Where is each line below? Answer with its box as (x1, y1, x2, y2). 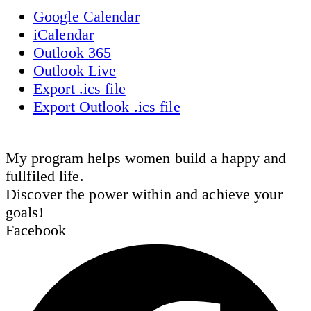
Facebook (6, 221, 66, 239)
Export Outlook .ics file (33, 97, 180, 115)
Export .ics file (33, 79, 126, 97)
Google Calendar (33, 7, 140, 25)
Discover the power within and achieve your (6, 185, 283, 203)
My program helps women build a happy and (6, 149, 287, 167)
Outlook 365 (33, 43, 112, 61)
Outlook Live (33, 61, 117, 79)
